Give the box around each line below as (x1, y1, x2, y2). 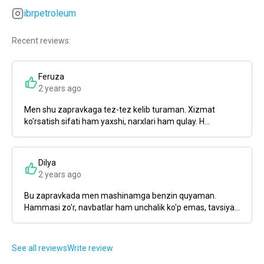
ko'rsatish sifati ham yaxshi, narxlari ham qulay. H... (24, 117, 210, 126)
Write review (67, 243, 113, 253)
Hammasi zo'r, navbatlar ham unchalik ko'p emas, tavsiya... (24, 203, 240, 212)
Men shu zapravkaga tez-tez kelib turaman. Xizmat (24, 105, 215, 114)
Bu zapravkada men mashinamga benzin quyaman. (24, 191, 216, 200)
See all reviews (12, 243, 67, 253)
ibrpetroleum (24, 8, 76, 19)
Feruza (38, 72, 64, 81)
